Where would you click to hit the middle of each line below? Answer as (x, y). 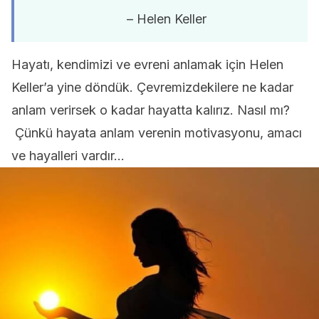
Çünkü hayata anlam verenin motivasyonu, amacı (157, 133)
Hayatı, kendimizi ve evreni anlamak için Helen (147, 64)
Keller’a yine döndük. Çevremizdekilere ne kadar (152, 87)
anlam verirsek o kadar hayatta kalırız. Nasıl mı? (151, 110)
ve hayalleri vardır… (68, 156)
